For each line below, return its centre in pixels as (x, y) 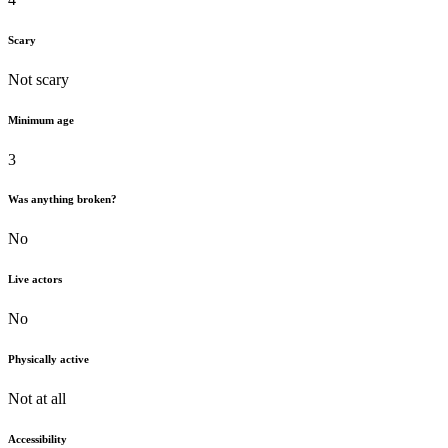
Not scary (38, 79)
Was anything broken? (62, 199)
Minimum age (41, 119)
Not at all (37, 399)
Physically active (48, 359)
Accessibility (37, 439)
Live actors (35, 279)
